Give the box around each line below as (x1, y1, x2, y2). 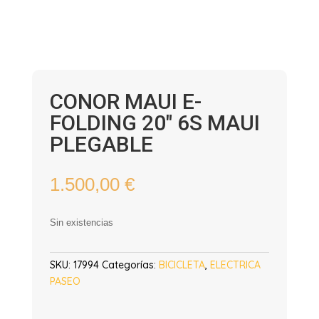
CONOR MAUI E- (49, 89, 202, 114)
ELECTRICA (209, 258, 261, 271)
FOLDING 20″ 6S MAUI (49, 110, 260, 135)
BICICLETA (158, 258, 205, 271)
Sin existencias (49, 217, 113, 228)
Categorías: (101, 258, 159, 271)
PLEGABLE (49, 132, 153, 157)
